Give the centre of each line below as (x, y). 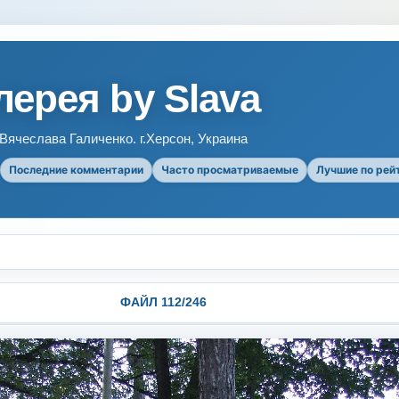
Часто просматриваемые (230, 170)
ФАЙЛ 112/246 (163, 302)
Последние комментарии (76, 170)
